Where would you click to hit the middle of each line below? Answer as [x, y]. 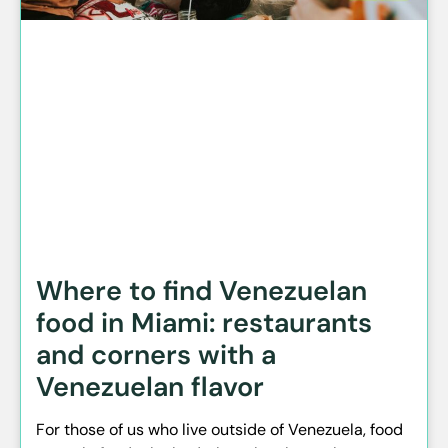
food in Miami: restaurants [204, 323]
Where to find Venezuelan [201, 291]
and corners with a [156, 355]
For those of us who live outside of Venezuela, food [219, 430]
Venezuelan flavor [150, 387]
